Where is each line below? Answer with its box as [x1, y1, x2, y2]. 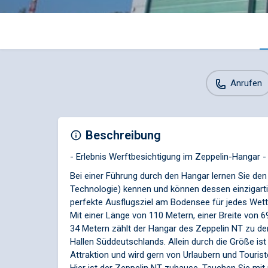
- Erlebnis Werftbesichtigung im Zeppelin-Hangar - [70, 151, 266, 163]
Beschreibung [86, 128, 161, 143]
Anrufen [230, 77, 262, 89]
